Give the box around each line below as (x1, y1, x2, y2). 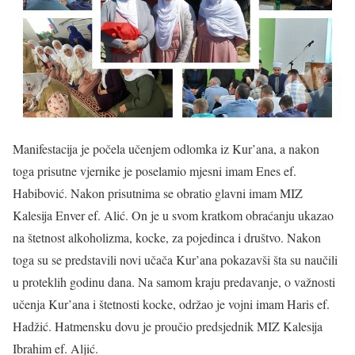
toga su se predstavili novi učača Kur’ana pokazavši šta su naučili (13, 251, 338, 269)
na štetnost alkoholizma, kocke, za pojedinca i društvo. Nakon (13, 229, 321, 246)
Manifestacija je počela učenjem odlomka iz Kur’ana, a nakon (13, 140, 319, 158)
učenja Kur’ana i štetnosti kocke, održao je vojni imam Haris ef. (13, 296, 330, 313)
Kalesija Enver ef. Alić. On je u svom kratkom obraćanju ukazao (13, 207, 334, 224)
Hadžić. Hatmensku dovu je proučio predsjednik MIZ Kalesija (13, 318, 323, 335)
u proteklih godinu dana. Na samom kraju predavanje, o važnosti (13, 273, 335, 291)
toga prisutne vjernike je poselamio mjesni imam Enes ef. (13, 162, 296, 180)
